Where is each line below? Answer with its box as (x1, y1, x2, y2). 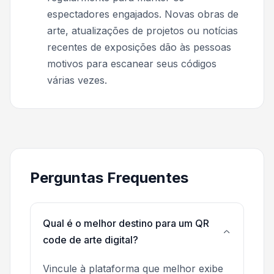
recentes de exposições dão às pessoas (47, 41, 231, 54)
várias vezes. (47, 74, 107, 87)
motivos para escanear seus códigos (47, 57, 217, 70)
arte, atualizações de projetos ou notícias (47, 24, 238, 37)
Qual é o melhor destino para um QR (43, 217, 209, 230)
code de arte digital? (43, 234, 138, 246)
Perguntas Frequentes (30, 169, 188, 187)
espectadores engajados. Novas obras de (47, 8, 239, 21)
